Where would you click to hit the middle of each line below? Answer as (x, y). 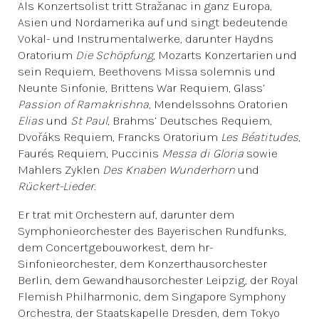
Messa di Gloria (203, 153)
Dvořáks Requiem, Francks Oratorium (119, 137)
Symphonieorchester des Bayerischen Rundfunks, (152, 231)
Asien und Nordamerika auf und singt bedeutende (153, 22)
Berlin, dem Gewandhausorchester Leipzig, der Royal (158, 280)
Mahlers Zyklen (60, 169)
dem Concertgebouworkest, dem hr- (115, 247)
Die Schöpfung (114, 55)
